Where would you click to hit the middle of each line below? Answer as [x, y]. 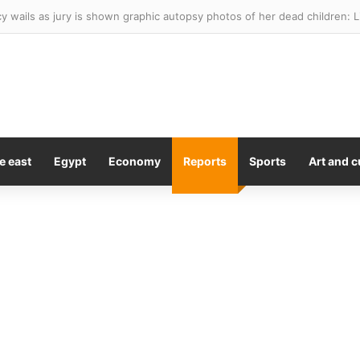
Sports [268, 161]
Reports [205, 161]
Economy [135, 161]
